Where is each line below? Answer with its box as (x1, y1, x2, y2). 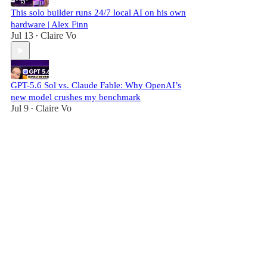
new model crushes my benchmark (11, 92, 141, 102)
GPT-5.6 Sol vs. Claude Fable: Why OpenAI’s (11, 80, 181, 90)
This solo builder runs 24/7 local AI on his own (11, 8, 186, 17)
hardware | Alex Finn (11, 20, 88, 29)
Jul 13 (11, 30, 33, 41)
